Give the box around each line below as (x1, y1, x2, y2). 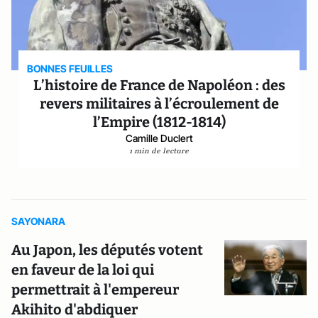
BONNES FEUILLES (27, 62, 114, 75)
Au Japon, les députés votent (11, 241, 203, 258)
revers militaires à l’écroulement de (39, 95, 279, 112)
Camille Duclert (125, 132, 193, 144)
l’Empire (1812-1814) (92, 114, 226, 131)
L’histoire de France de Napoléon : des (33, 77, 285, 94)
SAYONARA (11, 215, 65, 227)
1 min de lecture (129, 146, 189, 156)
